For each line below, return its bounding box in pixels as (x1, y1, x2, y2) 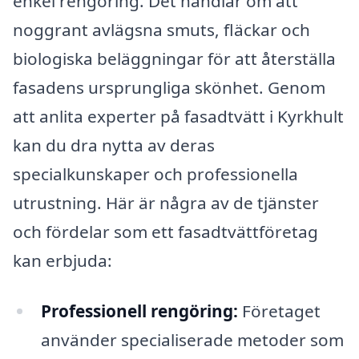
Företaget (237, 300, 321, 323)
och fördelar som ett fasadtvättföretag (13, 220, 318, 243)
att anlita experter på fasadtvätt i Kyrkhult (13, 104, 344, 127)
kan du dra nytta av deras (13, 133, 215, 156)
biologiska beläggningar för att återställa (13, 46, 336, 70)
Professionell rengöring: (40, 300, 238, 323)
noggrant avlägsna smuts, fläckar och (13, 18, 310, 41)
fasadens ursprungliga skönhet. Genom (13, 75, 325, 99)
